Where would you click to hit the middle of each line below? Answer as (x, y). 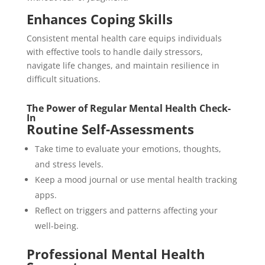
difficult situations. (63, 79)
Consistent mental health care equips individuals (124, 38)
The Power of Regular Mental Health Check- (128, 108)
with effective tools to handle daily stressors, (114, 51)
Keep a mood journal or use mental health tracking (136, 179)
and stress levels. (69, 164)
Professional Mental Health (115, 253)
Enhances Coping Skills (99, 19)
